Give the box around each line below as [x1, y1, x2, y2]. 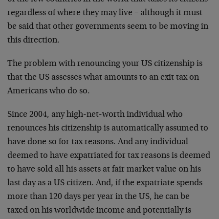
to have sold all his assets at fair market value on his [7, 165, 201, 174]
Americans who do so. [7, 87, 90, 96]
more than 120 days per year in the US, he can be [7, 192, 190, 201]
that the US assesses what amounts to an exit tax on [7, 73, 199, 82]
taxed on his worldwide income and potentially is [7, 206, 191, 215]
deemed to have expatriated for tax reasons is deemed [7, 151, 210, 160]
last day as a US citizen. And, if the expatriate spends [7, 178, 202, 188]
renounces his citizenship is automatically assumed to [7, 124, 208, 133]
